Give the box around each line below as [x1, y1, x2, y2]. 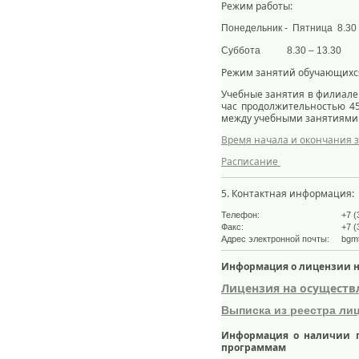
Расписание [221, 155, 280, 168]
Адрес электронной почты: [221, 234, 329, 244]
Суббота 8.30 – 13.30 [221, 45, 341, 56]
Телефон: [221, 210, 260, 220]
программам [221, 341, 286, 354]
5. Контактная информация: [221, 187, 354, 200]
